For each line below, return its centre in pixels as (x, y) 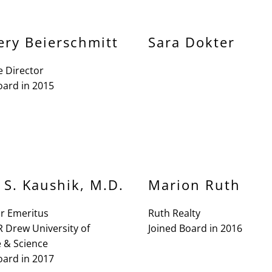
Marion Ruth (194, 185)
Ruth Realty (174, 213)
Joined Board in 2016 (195, 228)
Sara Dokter (192, 42)
